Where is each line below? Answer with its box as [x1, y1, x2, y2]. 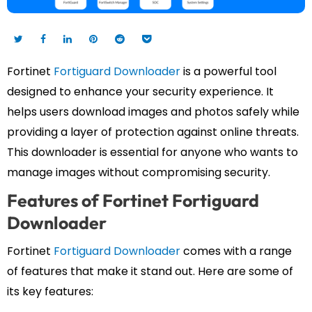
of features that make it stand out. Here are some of [7, 263, 293, 279]
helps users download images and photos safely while [7, 103, 299, 120]
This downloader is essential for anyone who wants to [7, 143, 298, 160]
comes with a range [180, 242, 292, 259]
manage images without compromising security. [7, 164, 270, 180]
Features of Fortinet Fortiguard [7, 189, 259, 212]
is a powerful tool [180, 63, 276, 79]
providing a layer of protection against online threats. [7, 123, 299, 140]
